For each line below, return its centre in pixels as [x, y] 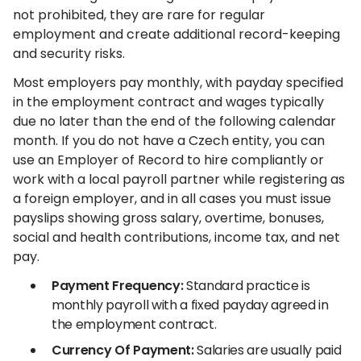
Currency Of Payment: [123, 350]
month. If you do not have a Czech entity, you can [169, 141]
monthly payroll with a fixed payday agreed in [190, 305]
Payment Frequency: [118, 286]
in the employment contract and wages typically [168, 102]
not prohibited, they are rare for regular [139, 15]
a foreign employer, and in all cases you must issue [172, 199]
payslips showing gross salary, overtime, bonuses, [168, 218]
